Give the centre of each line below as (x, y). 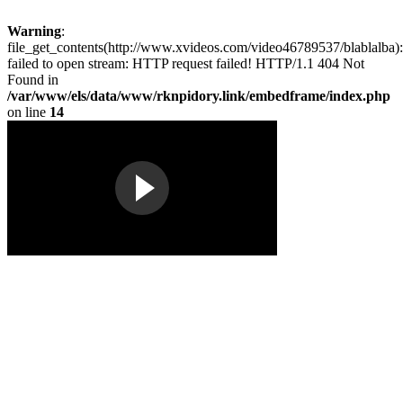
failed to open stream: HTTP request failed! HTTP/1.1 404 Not (186, 63)
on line (28, 112)
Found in (33, 80)
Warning (34, 31)
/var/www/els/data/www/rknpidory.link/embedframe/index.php (199, 96)
